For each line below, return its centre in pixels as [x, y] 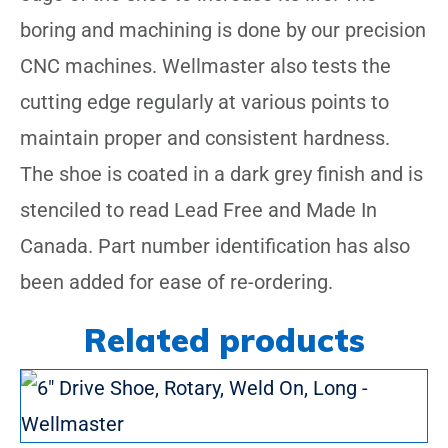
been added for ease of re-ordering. [176, 282]
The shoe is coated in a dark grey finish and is [221, 174]
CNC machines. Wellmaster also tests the [205, 66]
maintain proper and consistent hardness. [205, 138]
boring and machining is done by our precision [223, 30]
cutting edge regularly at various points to [204, 102]
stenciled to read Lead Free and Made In [198, 210]
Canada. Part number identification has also [215, 246]
